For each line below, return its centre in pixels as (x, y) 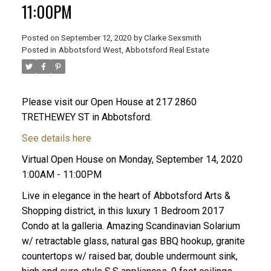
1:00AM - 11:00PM (61, 174)
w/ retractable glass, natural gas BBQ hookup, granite (133, 241)
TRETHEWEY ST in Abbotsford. (87, 117)
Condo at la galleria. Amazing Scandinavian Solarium (131, 226)
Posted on (41, 38)
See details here (56, 138)
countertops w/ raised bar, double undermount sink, (129, 256)
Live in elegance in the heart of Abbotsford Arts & (126, 195)
